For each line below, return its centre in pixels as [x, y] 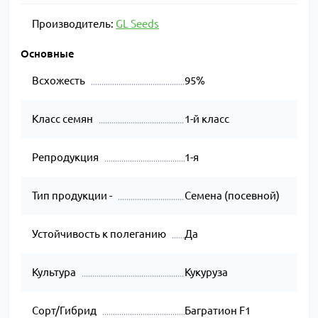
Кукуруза [206, 273]
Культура [54, 273]
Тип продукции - [72, 196]
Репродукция [65, 158]
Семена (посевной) [232, 196]
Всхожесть [59, 81]
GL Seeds [137, 24]
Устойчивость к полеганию [99, 234]
